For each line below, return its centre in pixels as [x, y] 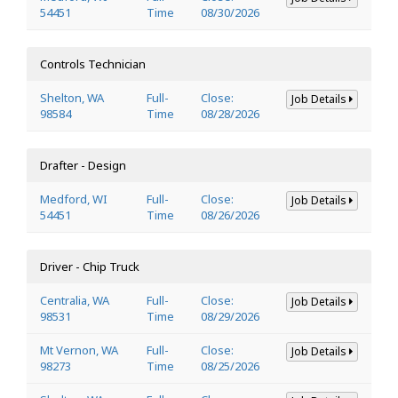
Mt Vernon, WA [79, 350]
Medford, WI [74, 199]
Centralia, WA [75, 300]
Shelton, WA [72, 97]
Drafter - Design [83, 165]
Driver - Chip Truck [90, 266]
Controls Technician [93, 64]
